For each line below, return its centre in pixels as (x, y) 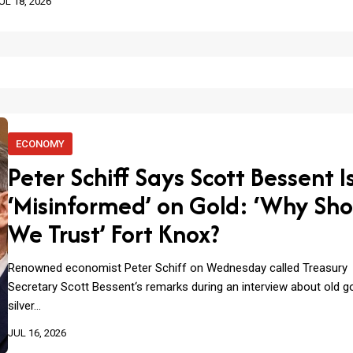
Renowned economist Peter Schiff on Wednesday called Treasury (177, 268)
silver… (24, 306)
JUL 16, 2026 (37, 333)
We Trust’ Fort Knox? (113, 234)
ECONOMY (40, 144)
